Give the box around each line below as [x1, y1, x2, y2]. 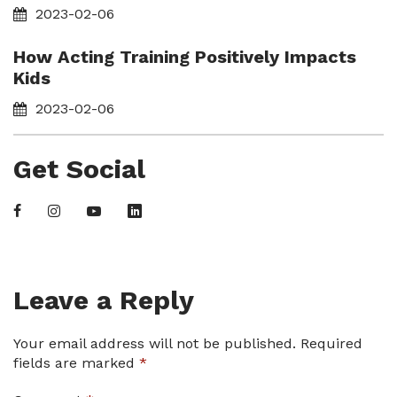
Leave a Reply [13, 284, 194, 315]
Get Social [13, 153, 145, 184]
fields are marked [13, 354, 139, 371]
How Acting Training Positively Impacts [13, 46, 356, 67]
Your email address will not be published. [13, 335, 296, 352]
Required [300, 335, 362, 352]
